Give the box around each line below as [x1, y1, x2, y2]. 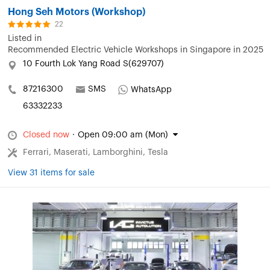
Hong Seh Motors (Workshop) [8, 7, 145, 17]
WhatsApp [131, 86, 172, 95]
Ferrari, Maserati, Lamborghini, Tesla [23, 148, 168, 157]
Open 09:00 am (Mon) [78, 131, 168, 140]
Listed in [8, 34, 42, 43]
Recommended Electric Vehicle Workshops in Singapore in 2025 [8, 46, 263, 55]
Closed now [23, 131, 69, 140]
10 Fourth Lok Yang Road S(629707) [23, 60, 164, 69]
